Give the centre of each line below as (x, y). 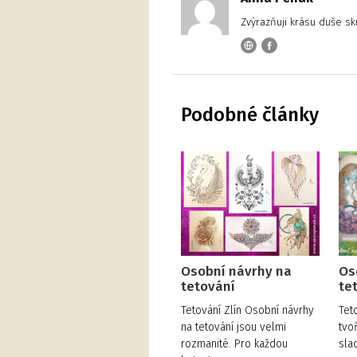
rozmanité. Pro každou (234, 344)
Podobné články (250, 115)
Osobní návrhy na (236, 272)
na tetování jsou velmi (233, 328)
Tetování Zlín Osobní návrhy (247, 311)
